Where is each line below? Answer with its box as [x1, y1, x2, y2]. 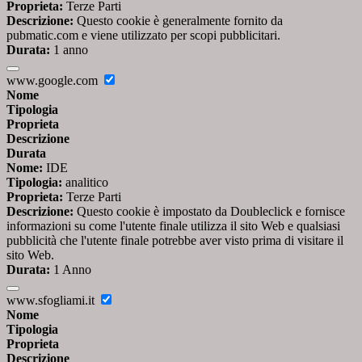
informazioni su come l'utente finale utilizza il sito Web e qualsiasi [6, 218, 340, 233]
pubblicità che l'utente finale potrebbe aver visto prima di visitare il [6, 233, 343, 247]
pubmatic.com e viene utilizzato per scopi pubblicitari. [6, 27, 280, 42]
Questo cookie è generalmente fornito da [74, 13, 283, 27]
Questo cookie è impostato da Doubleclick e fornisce [74, 204, 345, 218]
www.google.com [6, 73, 101, 87]
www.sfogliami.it [6, 293, 98, 307]
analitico [62, 175, 108, 189]
